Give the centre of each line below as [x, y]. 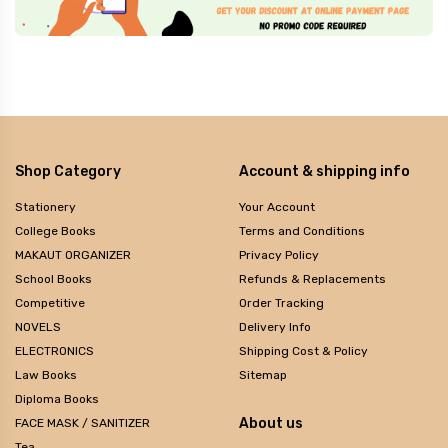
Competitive [50, 302]
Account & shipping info [324, 171]
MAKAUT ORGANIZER [73, 254]
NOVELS [38, 326]
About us [271, 423]
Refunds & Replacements [312, 278]
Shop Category [68, 171]
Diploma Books [57, 398]
